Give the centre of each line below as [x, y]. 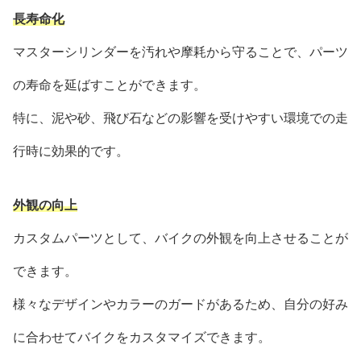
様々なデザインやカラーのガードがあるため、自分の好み [180, 304]
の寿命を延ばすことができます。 [110, 85]
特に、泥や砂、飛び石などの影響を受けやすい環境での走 [180, 118]
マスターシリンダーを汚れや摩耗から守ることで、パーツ [180, 52]
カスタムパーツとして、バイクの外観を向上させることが [180, 238]
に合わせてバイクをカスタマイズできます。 [142, 337]
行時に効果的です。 [71, 151]
